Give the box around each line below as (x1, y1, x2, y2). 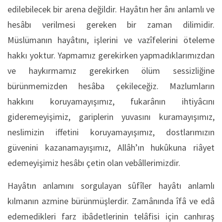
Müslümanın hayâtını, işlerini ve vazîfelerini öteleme (7, 34, 215, 46)
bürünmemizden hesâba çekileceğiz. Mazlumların (7, 80, 215, 92)
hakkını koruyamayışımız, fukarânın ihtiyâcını (7, 95, 215, 107)
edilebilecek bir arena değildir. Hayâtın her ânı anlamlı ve (7, 3, 215, 15)
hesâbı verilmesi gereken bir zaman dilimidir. (7, 18, 215, 30)
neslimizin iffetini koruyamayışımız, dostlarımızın (7, 126, 215, 138)
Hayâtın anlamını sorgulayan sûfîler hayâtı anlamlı (7, 179, 215, 191)
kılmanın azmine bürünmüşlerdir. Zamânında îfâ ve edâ (7, 195, 215, 207)
